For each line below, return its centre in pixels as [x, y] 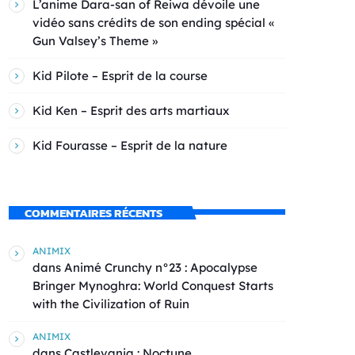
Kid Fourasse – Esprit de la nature [130, 145]
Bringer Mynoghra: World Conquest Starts [153, 285]
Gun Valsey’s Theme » [95, 40]
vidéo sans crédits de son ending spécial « [153, 22]
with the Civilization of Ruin [111, 303]
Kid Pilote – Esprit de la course [120, 75]
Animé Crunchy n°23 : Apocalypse [161, 267]
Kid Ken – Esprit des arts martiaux [131, 110]
